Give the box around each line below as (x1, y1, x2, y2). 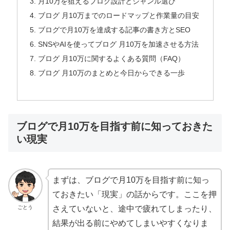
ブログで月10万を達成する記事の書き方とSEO (37, 26, 190, 34)
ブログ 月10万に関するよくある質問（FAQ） (37, 54, 185, 63)
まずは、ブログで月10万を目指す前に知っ (52, 176, 209, 185)
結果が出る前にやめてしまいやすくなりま (52, 219, 208, 228)
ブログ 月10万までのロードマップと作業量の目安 (37, 11, 199, 20)
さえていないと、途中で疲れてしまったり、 (52, 204, 217, 214)
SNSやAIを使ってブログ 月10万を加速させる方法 (37, 40, 199, 48)
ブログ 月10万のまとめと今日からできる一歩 (37, 68, 185, 77)
